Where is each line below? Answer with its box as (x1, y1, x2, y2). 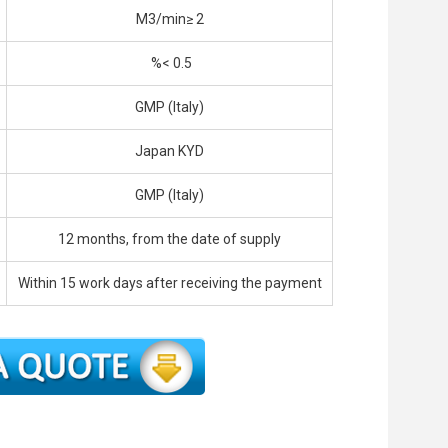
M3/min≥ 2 (135, 11, 204, 28)
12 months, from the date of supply (58, 231, 281, 248)
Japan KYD (135, 143, 204, 160)
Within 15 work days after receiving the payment (17, 275, 322, 292)
